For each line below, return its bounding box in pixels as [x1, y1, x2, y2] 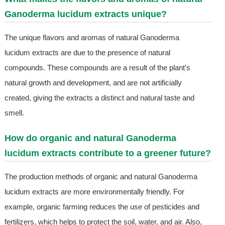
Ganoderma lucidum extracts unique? [4, 9, 167, 20]
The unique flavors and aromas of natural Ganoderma [4, 33, 179, 42]
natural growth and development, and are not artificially [4, 78, 182, 87]
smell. [4, 108, 24, 118]
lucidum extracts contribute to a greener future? [4, 148, 211, 159]
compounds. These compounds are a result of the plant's [4, 63, 190, 72]
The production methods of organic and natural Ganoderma [4, 172, 197, 181]
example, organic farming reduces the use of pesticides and [4, 202, 199, 211]
